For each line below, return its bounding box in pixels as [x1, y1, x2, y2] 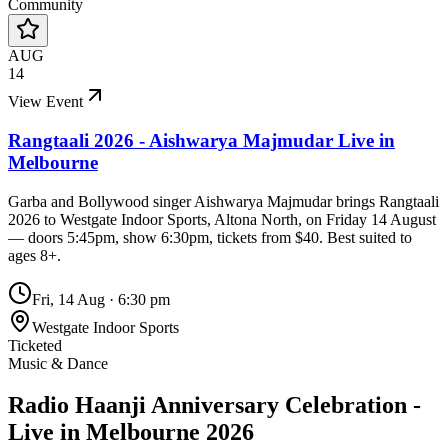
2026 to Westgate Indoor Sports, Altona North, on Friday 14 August [8, 210, 436, 228]
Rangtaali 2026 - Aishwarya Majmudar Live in [8, 129, 395, 151]
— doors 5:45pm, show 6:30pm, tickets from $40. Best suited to [8, 228, 412, 246]
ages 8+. [8, 246, 61, 264]
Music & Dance [8, 354, 108, 372]
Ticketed [8, 336, 62, 354]
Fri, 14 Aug [32, 290, 105, 308]
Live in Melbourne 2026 [8, 419, 254, 446]
